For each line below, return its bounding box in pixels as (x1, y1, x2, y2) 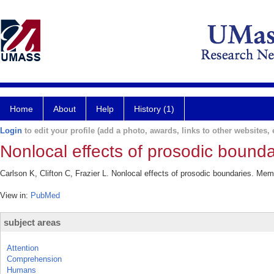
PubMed (31, 191, 60, 200)
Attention (7, 243, 39, 253)
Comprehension (7, 254, 62, 264)
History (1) (134, 104, 174, 114)
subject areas (4, 217, 61, 228)
